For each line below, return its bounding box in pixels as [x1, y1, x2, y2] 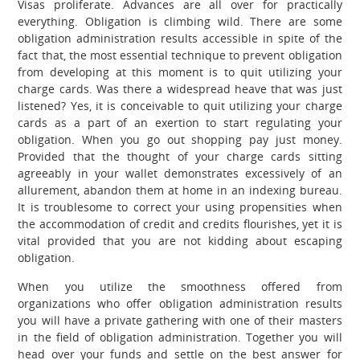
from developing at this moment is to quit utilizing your [18, 63, 342, 80]
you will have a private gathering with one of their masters [18, 312, 342, 328]
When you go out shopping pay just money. [75, 131, 342, 147]
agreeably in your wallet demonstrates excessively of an [18, 165, 342, 181]
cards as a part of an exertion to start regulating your [18, 114, 342, 130]
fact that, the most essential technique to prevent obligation [18, 47, 342, 63]
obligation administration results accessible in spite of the [18, 30, 342, 46]
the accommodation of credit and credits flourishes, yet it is [18, 215, 342, 231]
